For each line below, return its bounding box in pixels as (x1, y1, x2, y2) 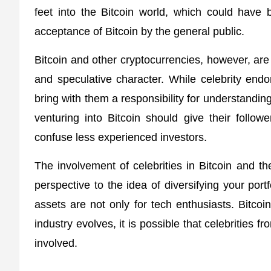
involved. (34, 237, 77, 249)
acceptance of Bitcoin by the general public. (34, 25, 244, 38)
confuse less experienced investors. (34, 131, 207, 143)
